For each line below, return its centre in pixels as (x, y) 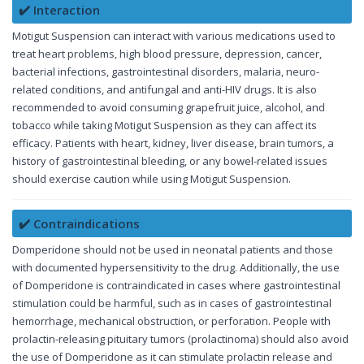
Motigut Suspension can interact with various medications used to (174, 36)
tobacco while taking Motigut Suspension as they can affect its (165, 126)
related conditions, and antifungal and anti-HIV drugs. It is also (165, 90)
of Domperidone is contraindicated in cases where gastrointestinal (176, 286)
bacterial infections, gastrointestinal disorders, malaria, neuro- (166, 72)
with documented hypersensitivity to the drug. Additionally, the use (176, 268)
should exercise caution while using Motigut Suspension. (152, 179)
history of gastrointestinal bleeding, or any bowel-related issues (170, 161)
